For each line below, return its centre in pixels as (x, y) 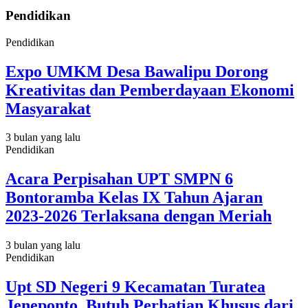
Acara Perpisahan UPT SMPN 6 (119, 179)
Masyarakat (48, 108)
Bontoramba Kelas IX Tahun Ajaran (134, 198)
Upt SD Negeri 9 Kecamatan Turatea (135, 287)
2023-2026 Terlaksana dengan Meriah (139, 216)
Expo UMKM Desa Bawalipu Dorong (137, 71)
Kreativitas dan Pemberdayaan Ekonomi (150, 90)
